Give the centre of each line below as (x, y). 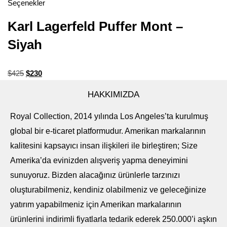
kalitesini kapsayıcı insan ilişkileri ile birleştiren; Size (104, 146)
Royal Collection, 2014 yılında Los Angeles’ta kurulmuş (109, 117)
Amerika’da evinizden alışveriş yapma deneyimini (99, 161)
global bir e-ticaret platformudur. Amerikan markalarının (108, 131)
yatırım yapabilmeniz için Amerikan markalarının (96, 205)
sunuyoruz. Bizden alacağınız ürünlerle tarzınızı (95, 175)
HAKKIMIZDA (113, 95)
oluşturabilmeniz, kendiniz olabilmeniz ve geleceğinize (108, 190)
